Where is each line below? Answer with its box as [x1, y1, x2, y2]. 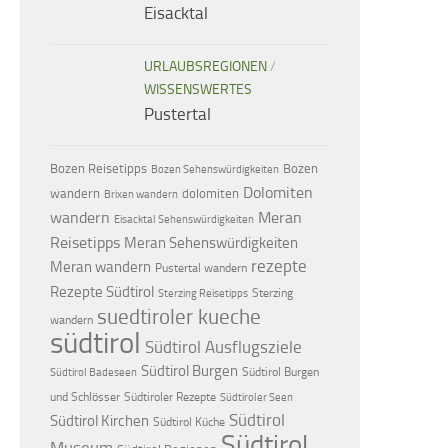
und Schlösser [50, 389, 120, 404]
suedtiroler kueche [97, 303, 261, 329]
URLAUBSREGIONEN [144, 57, 267, 75]
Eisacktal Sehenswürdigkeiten [114, 212, 254, 226]
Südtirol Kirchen [50, 411, 149, 430]
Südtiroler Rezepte [124, 389, 216, 404]
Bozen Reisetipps [50, 160, 147, 176]
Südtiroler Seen [220, 390, 293, 404]
